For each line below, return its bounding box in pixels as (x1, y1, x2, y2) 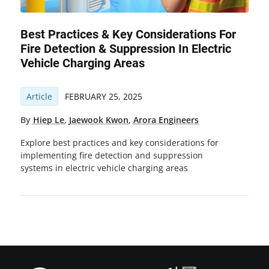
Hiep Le (32, 113, 64, 125)
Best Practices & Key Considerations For (20, 27, 236, 42)
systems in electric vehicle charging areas (20, 162, 188, 174)
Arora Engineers (133, 113, 199, 125)
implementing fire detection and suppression (20, 150, 203, 162)
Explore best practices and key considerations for (20, 137, 219, 149)
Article (26, 90, 52, 102)
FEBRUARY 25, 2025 (64, 90, 142, 102)
